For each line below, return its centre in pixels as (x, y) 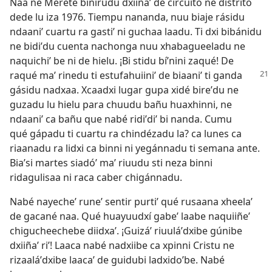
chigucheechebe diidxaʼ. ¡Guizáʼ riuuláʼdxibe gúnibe (126, 230)
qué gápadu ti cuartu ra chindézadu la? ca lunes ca (126, 133)
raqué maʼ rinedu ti (55, 75)
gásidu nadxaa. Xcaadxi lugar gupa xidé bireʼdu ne (124, 90)
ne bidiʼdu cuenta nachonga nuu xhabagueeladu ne (127, 46)
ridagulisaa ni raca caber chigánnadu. (96, 177)
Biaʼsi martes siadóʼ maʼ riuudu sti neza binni (111, 162)
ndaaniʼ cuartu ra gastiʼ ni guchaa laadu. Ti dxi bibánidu (136, 31)
